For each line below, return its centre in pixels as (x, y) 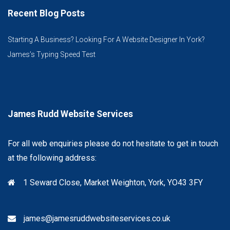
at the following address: (52, 158)
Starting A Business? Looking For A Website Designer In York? (106, 40)
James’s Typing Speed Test (52, 55)
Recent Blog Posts (46, 14)
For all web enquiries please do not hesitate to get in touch (113, 144)
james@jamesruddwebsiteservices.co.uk (97, 219)
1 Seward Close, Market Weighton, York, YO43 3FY (113, 183)
